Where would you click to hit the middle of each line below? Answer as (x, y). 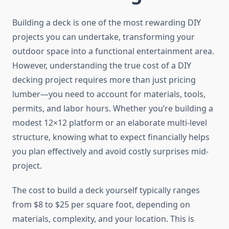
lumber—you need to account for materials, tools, (109, 94)
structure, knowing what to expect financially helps (111, 137)
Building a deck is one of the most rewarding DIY (107, 23)
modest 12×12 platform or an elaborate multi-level (110, 123)
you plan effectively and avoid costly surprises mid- (110, 152)
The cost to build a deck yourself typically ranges (106, 190)
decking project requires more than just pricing (104, 80)
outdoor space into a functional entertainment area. (113, 51)
